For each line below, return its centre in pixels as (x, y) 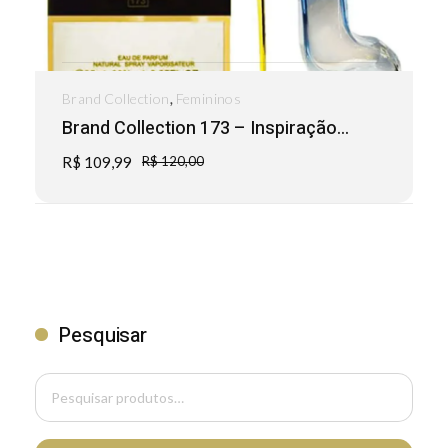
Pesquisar (103, 335)
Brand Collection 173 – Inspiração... (205, 128)
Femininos (208, 98)
